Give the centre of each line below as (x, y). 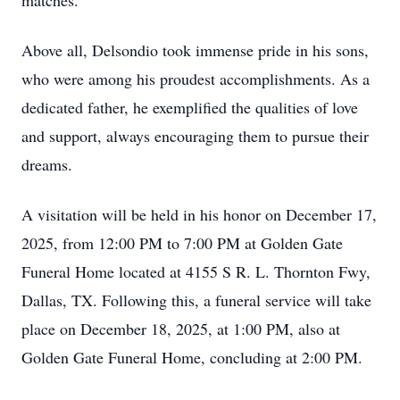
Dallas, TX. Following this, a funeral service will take (196, 300)
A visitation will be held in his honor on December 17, (199, 214)
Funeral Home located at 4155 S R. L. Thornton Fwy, (196, 271)
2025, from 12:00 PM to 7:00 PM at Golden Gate (182, 243)
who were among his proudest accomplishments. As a (196, 79)
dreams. (47, 164)
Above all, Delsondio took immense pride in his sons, (195, 50)
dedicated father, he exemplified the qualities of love (190, 107)
